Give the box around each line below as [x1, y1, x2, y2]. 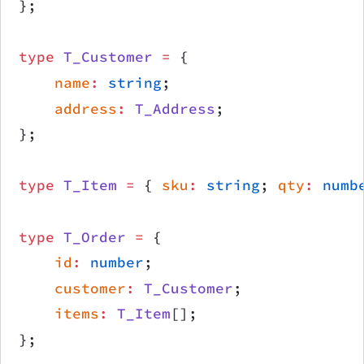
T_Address [126, 99, 215, 118]
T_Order [54, 227, 126, 246]
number [81, 253, 144, 272]
